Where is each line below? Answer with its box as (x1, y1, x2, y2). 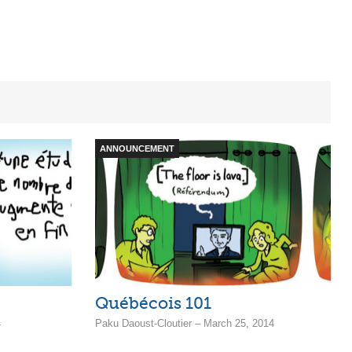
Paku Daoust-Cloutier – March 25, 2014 (95, 317, 274, 330)
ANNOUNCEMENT (100, 143, 174, 153)
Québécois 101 (95, 293, 211, 313)
